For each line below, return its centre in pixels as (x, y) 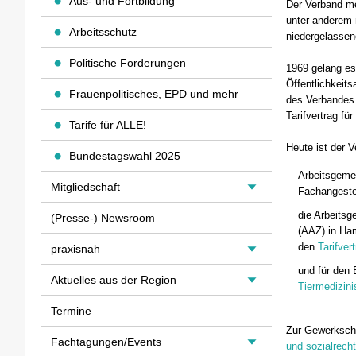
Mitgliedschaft (85, 187)
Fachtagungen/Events (106, 342)
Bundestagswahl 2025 (125, 156)
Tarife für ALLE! (108, 125)
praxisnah (75, 249)
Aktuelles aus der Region (114, 280)
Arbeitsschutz (103, 32)
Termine (71, 311)
